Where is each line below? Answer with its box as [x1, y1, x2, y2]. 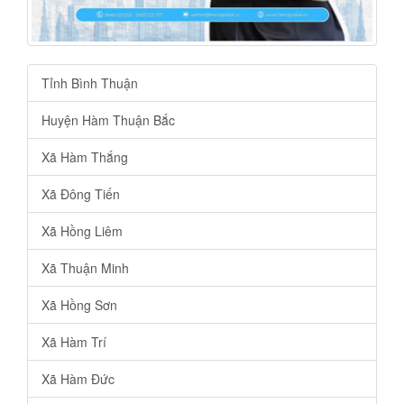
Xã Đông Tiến [41, 184, 120, 203]
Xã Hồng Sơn [41, 295, 117, 314]
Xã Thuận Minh [41, 258, 129, 277]
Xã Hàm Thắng [41, 147, 128, 166]
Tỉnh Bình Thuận [41, 73, 138, 92]
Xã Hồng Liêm [41, 221, 123, 240]
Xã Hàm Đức [41, 369, 115, 388]
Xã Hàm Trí [41, 332, 106, 351]
